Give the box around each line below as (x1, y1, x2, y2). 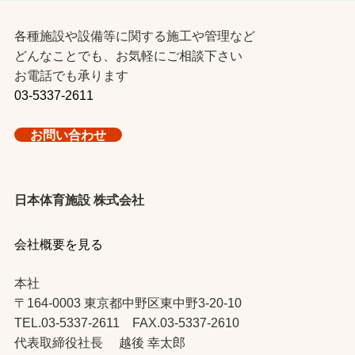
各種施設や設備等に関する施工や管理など (13, 29, 255, 44)
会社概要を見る (13, 236, 103, 251)
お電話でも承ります (13, 68, 128, 83)
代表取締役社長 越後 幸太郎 (13, 335, 185, 350)
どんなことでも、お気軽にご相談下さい (13, 48, 242, 63)
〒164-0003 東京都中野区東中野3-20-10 (13, 296, 242, 311)
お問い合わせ (29, 127, 106, 142)
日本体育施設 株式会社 (13, 192, 144, 207)
